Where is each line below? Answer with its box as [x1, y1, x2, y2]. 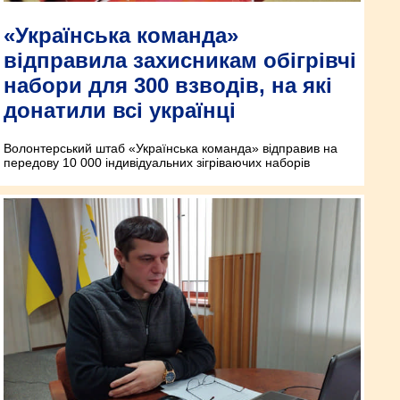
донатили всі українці [4, 98, 236, 123]
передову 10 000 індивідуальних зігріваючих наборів [4, 155, 310, 171]
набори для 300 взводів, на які [4, 73, 332, 98]
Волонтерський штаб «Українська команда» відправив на [4, 141, 337, 156]
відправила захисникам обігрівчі [4, 48, 356, 73]
